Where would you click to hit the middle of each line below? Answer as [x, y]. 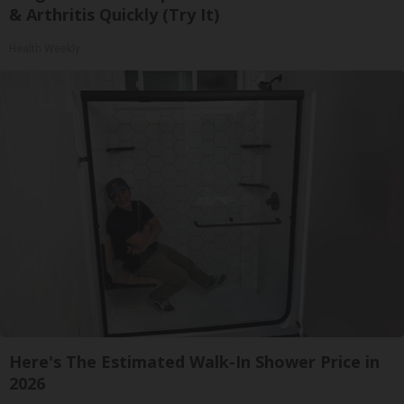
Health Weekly [45, 49]
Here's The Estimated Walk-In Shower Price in [194, 362]
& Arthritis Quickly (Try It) [114, 14]
